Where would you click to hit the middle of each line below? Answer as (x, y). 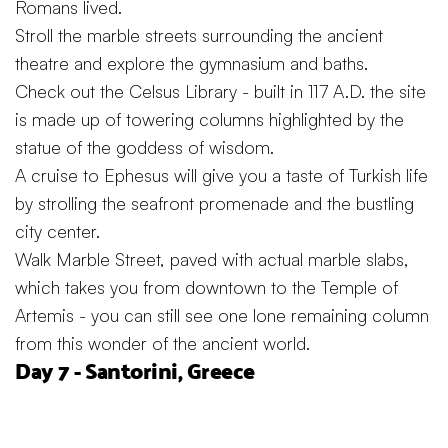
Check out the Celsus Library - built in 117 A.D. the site (220, 91)
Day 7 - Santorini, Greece (135, 371)
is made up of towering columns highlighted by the (209, 119)
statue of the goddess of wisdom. (144, 147)
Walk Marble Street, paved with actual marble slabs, (212, 259)
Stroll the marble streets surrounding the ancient (199, 35)
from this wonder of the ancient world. (162, 343)
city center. (57, 231)
